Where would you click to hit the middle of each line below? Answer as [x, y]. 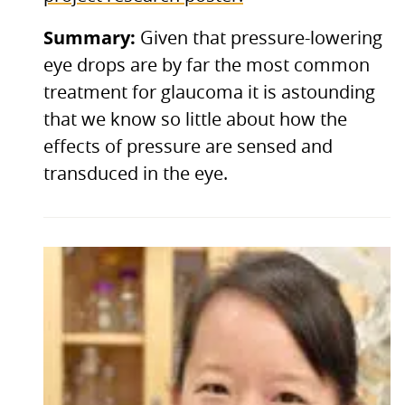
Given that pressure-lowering [261, 38]
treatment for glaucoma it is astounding [209, 93]
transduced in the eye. [136, 174]
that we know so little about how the [195, 120]
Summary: [92, 37]
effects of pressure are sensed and [188, 147]
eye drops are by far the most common [207, 66]
